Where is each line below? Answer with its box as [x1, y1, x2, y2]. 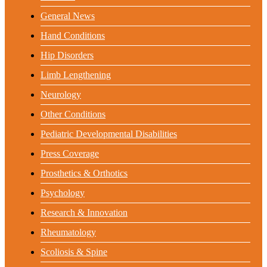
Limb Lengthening [41, 70, 111, 80]
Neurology [41, 89, 81, 100]
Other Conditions [41, 109, 105, 120]
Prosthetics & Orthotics [41, 168, 128, 179]
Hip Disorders [41, 50, 94, 61]
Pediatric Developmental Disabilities [41, 129, 177, 139]
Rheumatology [41, 227, 96, 238]
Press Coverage [41, 148, 99, 159]
